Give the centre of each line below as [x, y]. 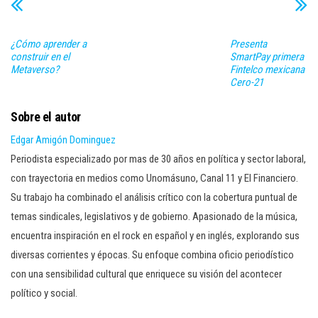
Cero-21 [246, 82]
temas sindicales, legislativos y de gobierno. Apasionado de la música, [154, 216]
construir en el [40, 56]
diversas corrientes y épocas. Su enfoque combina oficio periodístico [152, 254]
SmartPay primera [267, 56]
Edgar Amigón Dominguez [63, 139]
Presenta [248, 44]
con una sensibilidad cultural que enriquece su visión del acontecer [146, 274]
